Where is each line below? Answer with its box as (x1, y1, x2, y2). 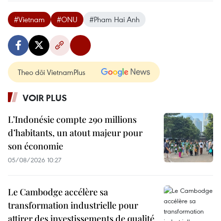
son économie (8, 140, 63, 152)
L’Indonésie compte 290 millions (8, 113, 137, 126)
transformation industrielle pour (8, 199, 138, 212)
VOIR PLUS (23, 92, 67, 104)
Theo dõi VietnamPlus (18, 67, 85, 77)
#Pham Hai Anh (89, 14, 140, 25)
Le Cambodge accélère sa (8, 186, 108, 198)
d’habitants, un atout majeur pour (8, 127, 143, 139)
